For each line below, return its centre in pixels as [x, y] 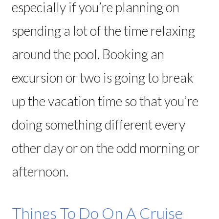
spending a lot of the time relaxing [103, 30]
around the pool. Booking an [88, 54]
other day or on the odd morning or [106, 148]
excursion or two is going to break [103, 77]
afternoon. [40, 171]
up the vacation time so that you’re [105, 101]
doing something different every [99, 124]
